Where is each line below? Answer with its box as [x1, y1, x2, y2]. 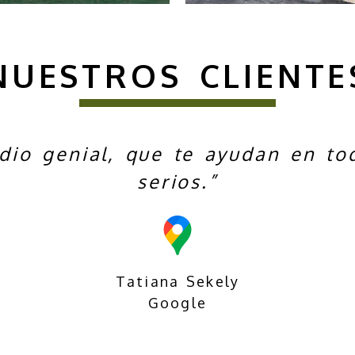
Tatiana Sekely [115, 273, 240, 290]
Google [148, 294, 207, 311]
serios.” [137, 170, 218, 193]
